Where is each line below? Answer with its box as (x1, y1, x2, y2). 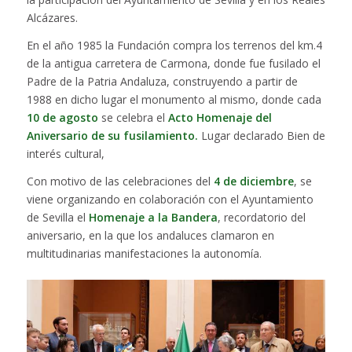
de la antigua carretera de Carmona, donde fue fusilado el (26, 56, 321, 71)
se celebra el (97, 110, 168, 126)
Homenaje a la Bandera (88, 210, 218, 225)
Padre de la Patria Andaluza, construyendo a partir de (26, 74, 298, 90)
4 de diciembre (213, 174, 294, 189)
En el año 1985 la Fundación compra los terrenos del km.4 (26, 38, 322, 53)
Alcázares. (26, 10, 78, 26)
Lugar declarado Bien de (200, 128, 325, 144)
